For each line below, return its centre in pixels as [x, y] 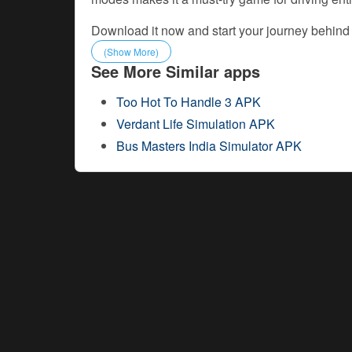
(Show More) [131, 51]
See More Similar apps [176, 71]
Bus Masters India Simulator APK [209, 145]
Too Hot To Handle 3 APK [189, 101]
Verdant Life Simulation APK [196, 123]
